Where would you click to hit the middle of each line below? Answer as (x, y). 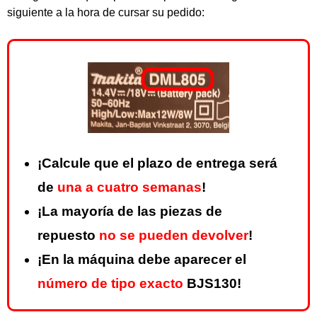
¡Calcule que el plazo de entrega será (157, 163)
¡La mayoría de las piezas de (130, 212)
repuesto (68, 236)
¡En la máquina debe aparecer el (142, 260)
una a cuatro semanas (129, 188)
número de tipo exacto (110, 284)
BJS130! (212, 284)
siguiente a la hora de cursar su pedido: (106, 12)
